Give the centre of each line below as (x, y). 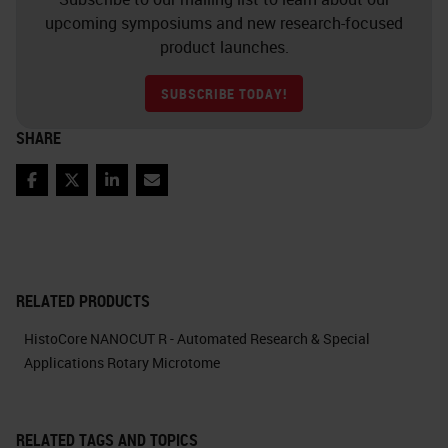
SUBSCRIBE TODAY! (224, 93)
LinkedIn (141, 190)
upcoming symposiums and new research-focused (224, 22)
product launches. (224, 46)
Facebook (65, 190)
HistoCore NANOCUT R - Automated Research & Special (197, 338)
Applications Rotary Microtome (122, 362)
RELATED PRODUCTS (83, 300)
